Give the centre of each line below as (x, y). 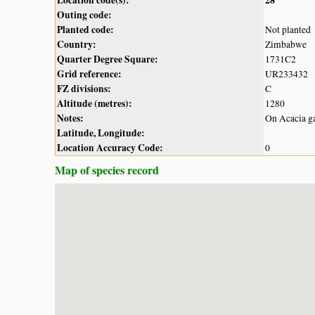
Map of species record (107, 169)
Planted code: (85, 29)
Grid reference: (89, 73)
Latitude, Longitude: (101, 133)
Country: (77, 44)
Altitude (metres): (95, 103)
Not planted (288, 29)
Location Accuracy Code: (110, 147)
